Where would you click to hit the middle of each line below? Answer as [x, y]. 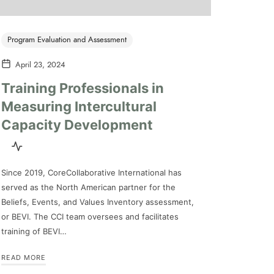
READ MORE [24, 257]
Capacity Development [77, 124]
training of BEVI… [34, 231]
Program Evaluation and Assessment [67, 40]
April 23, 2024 [40, 65]
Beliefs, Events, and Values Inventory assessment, [98, 202]
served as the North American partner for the [88, 187]
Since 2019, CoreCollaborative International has [91, 172]
